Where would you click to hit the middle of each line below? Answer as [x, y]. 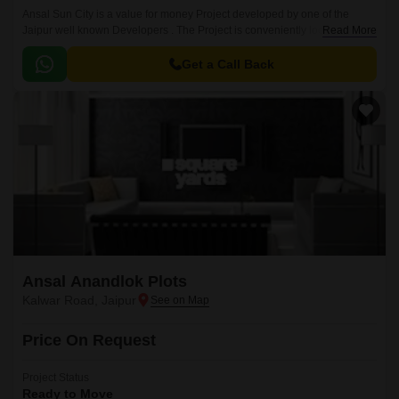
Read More [350, 30]
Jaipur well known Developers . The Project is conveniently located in [189, 30]
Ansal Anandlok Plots [105, 281]
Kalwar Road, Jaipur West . [88, 46]
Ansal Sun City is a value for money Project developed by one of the [186, 14]
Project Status [56, 378]
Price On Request [89, 340]
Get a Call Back [228, 64]
